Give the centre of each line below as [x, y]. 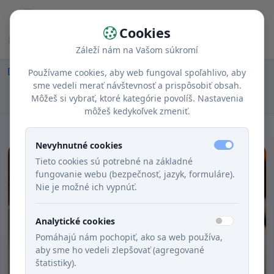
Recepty [73, 72]
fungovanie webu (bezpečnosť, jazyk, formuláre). [135, 174]
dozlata [29, 101]
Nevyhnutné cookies [79, 145]
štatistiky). [56, 263]
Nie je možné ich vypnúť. [86, 187]
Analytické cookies [75, 221]
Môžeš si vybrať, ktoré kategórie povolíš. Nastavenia [137, 98]
